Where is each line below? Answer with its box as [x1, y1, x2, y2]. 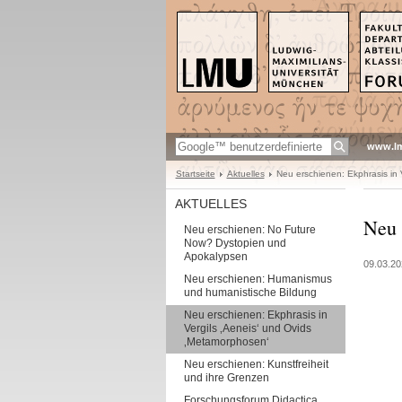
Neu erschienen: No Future [183, 223, 316, 236]
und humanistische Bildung [183, 286, 317, 299]
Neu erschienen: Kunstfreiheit [183, 358, 328, 371]
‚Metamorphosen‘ [183, 336, 269, 348]
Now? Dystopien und [183, 237, 286, 249]
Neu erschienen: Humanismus [183, 273, 332, 285]
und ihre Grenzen [183, 371, 269, 384]
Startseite [175, 169, 215, 179]
